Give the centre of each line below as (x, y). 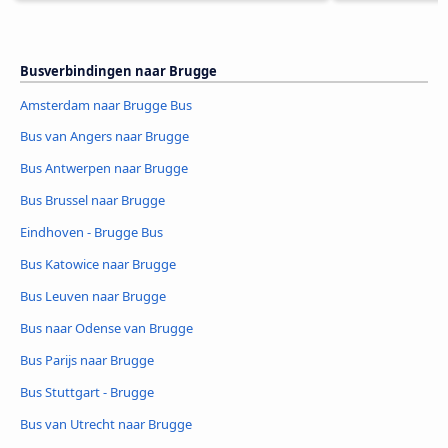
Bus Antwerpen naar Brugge (104, 168)
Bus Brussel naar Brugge (92, 200)
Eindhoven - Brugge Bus (91, 232)
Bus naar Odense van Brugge (106, 328)
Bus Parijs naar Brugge (87, 360)
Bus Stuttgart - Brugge (87, 392)
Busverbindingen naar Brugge (118, 70)
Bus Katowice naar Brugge (98, 264)
